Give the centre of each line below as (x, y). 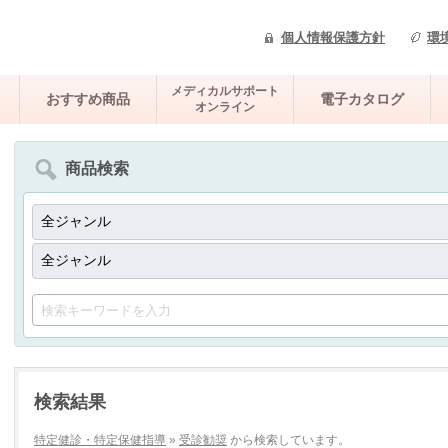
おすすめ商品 (88, 99)
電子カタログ (362, 99)
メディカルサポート (225, 90)
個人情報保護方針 (333, 37)
